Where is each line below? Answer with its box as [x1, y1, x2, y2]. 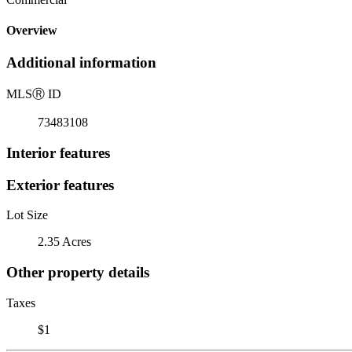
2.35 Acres [38, 235, 91, 249]
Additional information [6, 54, 156, 71]
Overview [6, 24, 57, 38]
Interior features [6, 144, 110, 161]
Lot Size [6, 208, 48, 222]
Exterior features [6, 176, 114, 193]
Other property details [6, 263, 149, 280]
